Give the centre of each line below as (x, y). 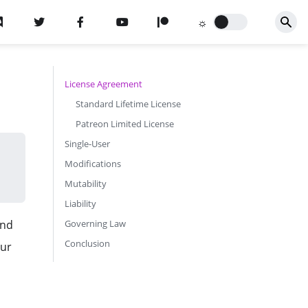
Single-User (87, 144)
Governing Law (95, 223)
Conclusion (87, 243)
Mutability (86, 184)
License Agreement (103, 84)
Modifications (93, 164)
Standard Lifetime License (128, 104)
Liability (80, 203)
